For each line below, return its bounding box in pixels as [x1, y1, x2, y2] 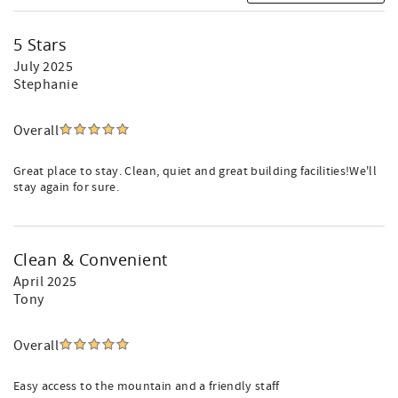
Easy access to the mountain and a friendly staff [13, 378, 280, 394]
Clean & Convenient [13, 249, 168, 270]
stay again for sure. [13, 179, 119, 195]
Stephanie [13, 76, 79, 93]
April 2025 [13, 273, 77, 291]
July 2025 [13, 58, 74, 76]
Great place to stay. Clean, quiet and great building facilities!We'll [13, 163, 378, 179]
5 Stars [13, 34, 68, 55]
